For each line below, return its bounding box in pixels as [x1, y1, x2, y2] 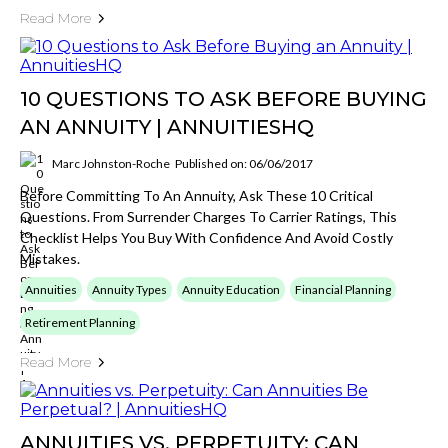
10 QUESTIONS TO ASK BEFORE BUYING [20, 87, 427, 111]
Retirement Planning [25, 315, 135, 330]
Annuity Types [92, 282, 167, 297]
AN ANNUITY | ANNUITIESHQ [20, 115, 314, 139]
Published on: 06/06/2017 [175, 155, 313, 171]
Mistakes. [20, 250, 80, 267]
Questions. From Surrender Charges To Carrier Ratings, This [20, 208, 397, 225]
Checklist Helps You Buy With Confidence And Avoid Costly [20, 229, 393, 246]
